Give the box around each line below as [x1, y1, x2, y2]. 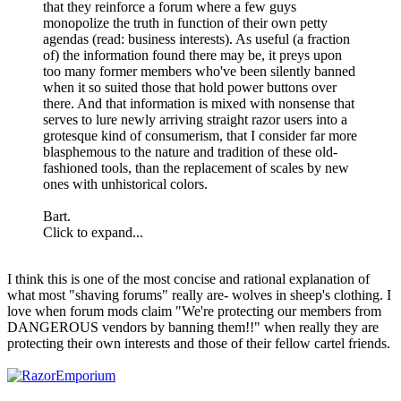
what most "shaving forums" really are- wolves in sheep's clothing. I [7, 286, 391, 303]
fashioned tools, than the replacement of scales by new [43, 159, 349, 175]
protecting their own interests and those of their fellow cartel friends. [7, 335, 390, 351]
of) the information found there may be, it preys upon [43, 47, 342, 63]
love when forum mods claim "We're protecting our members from [7, 303, 381, 319]
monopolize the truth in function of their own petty [43, 14, 328, 30]
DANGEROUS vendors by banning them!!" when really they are [7, 319, 379, 335]
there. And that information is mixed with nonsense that [43, 95, 354, 111]
